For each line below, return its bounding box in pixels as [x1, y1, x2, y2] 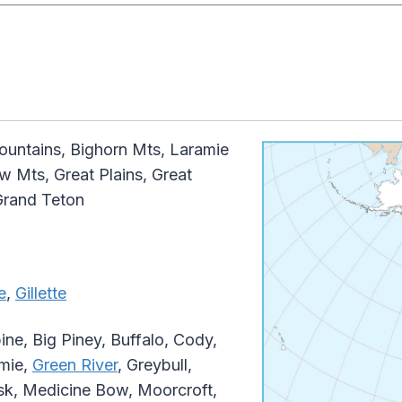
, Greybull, [118, 355, 192, 375]
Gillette [15, 284, 66, 303]
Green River [32, 355, 118, 375]
